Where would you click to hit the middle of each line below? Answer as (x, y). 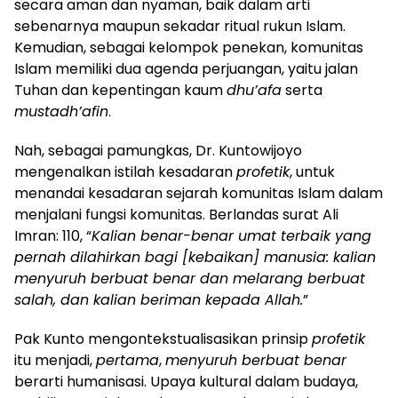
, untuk (312, 172)
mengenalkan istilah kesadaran (125, 172)
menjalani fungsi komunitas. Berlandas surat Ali (176, 215)
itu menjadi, (55, 360)
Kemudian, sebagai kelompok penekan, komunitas (189, 48)
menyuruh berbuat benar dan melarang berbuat (190, 279)
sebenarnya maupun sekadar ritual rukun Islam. (180, 26)
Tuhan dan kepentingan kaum (120, 90)
